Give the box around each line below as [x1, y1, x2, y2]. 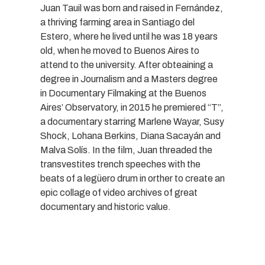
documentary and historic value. [40, 201, 171, 212]
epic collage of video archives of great [40, 187, 198, 198]
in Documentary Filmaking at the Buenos [40, 88, 206, 98]
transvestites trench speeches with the [40, 159, 201, 169]
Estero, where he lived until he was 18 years [40, 31, 218, 41]
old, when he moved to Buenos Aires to [40, 45, 199, 56]
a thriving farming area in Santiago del [40, 17, 195, 27]
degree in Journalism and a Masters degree [40, 73, 218, 84]
